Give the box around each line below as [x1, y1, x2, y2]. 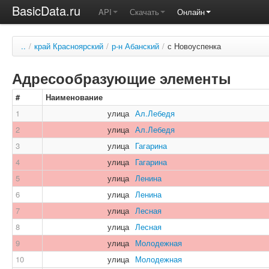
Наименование [46, 91, 103, 103]
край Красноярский [34, 40, 103, 52]
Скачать [130, 6, 159, 17]
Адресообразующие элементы [12, 68, 231, 88]
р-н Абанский [112, 40, 159, 52]
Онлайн [177, 6, 205, 17]
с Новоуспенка [168, 40, 221, 52]
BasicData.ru [12, 2, 80, 19]
